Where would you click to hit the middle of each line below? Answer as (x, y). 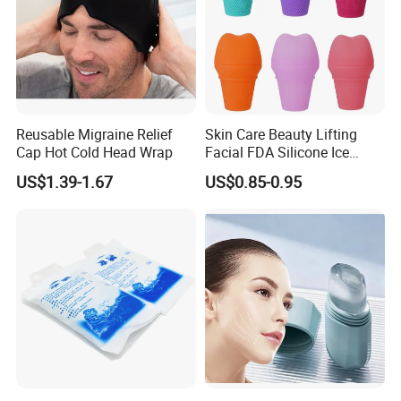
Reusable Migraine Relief (95, 134)
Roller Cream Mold (263, 170)
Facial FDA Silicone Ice (277, 152)
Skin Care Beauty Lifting (281, 134)
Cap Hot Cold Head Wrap (95, 152)
